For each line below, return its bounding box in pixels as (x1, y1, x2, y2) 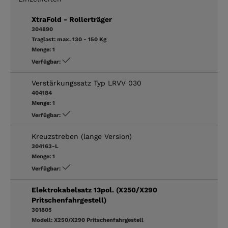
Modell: (32, 216, 54, 223)
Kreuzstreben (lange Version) (32, 132, 132, 140)
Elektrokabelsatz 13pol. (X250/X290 (32, 185, 157, 194)
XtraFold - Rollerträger (32, 15, 112, 23)
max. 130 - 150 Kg (57, 36, 106, 43)
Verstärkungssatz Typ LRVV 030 (32, 78, 141, 87)
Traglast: (32, 36, 57, 43)
